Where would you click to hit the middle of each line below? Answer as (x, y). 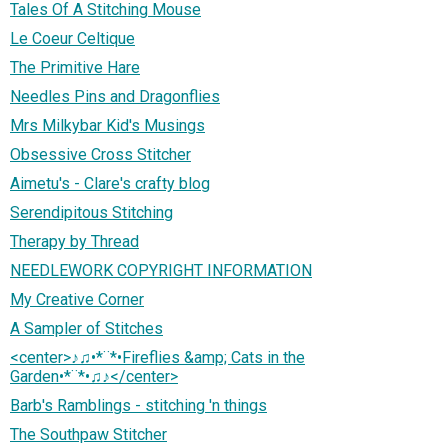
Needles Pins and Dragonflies (115, 96)
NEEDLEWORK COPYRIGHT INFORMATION (161, 270)
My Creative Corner (77, 299)
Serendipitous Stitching (91, 212)
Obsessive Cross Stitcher (100, 154)
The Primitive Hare (75, 67)
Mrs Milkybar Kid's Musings (107, 125)
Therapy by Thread (74, 241)
